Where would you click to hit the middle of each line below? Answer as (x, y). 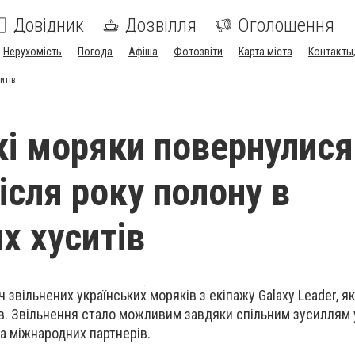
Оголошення (286, 25)
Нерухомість (32, 52)
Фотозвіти (198, 52)
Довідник (49, 25)
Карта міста (265, 52)
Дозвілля (161, 25)
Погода (95, 52)
